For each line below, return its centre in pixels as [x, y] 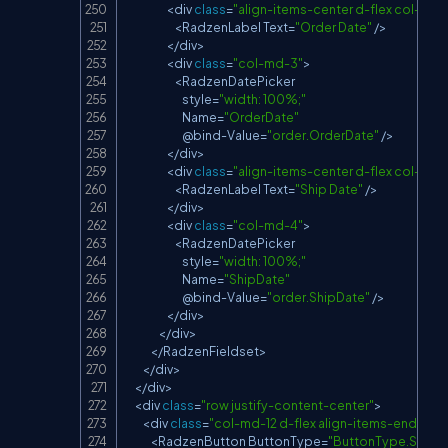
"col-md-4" [268, 225]
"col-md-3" [268, 63]
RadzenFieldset [211, 351]
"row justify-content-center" [287, 405]
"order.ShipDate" [318, 297]
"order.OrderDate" [323, 135]
